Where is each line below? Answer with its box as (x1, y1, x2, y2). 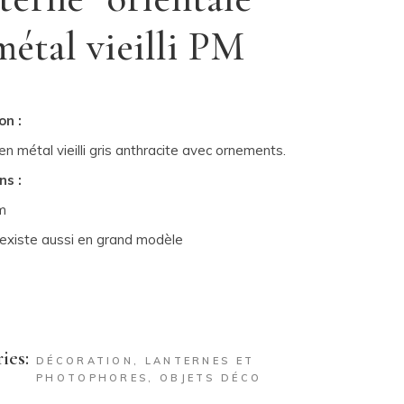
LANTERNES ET (144, 354, 255, 367)
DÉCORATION (36, 354, 134, 367)
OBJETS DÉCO (159, 372, 262, 384)
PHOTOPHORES (36, 372, 149, 384)
